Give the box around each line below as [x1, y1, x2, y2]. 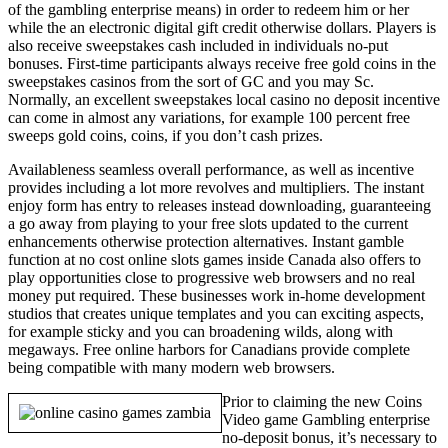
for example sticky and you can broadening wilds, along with [8, 322, 393, 340]
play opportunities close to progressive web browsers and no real [8, 268, 415, 286]
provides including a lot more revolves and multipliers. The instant [8, 178, 424, 196]
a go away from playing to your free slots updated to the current [8, 214, 408, 232]
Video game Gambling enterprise [222, 410, 430, 428]
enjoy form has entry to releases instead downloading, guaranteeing [8, 196, 431, 214]
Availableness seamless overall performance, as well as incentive [8, 160, 414, 178]
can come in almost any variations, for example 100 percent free [8, 108, 410, 126]
